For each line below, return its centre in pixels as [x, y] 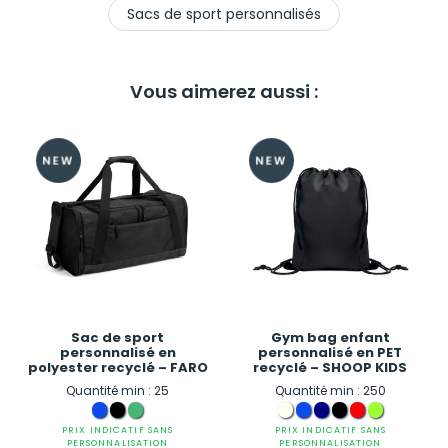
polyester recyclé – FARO [117, 368]
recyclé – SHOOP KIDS [330, 368]
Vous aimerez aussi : [224, 92]
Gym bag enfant [330, 338]
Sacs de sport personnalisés [224, 14]
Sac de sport [118, 338]
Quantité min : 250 [330, 391]
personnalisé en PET [330, 353]
